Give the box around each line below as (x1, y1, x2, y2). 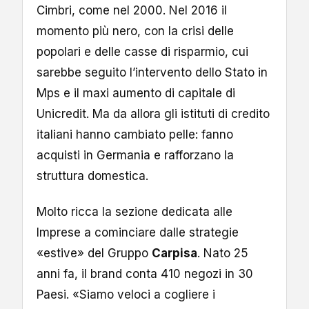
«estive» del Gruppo (37, 246, 152, 260)
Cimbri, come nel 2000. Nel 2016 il (37, 3, 227, 17)
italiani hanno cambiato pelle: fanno (37, 127, 233, 141)
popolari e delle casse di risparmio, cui (37, 44, 248, 59)
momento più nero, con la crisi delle (37, 23, 234, 38)
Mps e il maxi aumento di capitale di (37, 86, 235, 100)
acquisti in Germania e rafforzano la (37, 148, 234, 162)
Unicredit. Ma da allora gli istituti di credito (37, 106, 270, 121)
